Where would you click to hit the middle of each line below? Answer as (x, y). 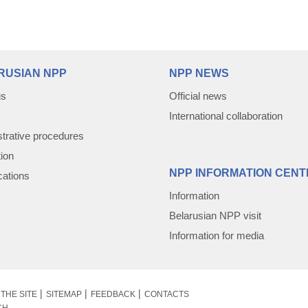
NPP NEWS (199, 73)
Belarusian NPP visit (215, 216)
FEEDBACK (113, 294)
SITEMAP (64, 294)
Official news (198, 96)
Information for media (217, 235)
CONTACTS (166, 294)
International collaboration (226, 116)
